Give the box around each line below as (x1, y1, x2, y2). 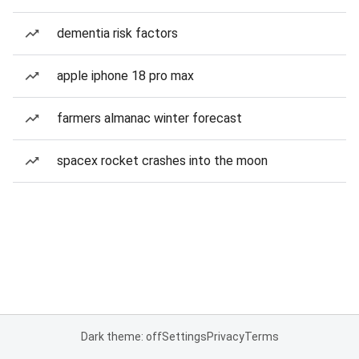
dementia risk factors (57, 26, 178, 41)
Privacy (206, 330, 244, 343)
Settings (161, 330, 207, 343)
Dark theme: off (80, 330, 162, 343)
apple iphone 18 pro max (57, 68, 194, 83)
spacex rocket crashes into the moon (57, 153, 268, 168)
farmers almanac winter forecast (57, 111, 242, 126)
